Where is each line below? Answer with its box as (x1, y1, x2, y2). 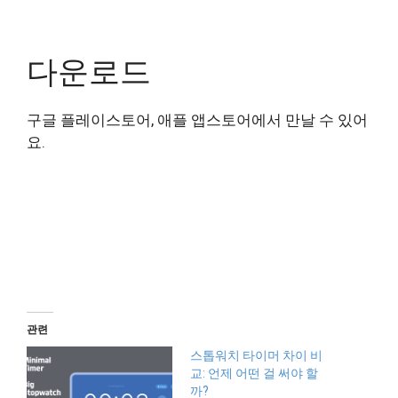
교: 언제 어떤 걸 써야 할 (190, 365, 318, 380)
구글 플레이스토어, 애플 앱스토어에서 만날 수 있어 (27, 111, 368, 130)
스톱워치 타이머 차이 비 (190, 347, 322, 362)
